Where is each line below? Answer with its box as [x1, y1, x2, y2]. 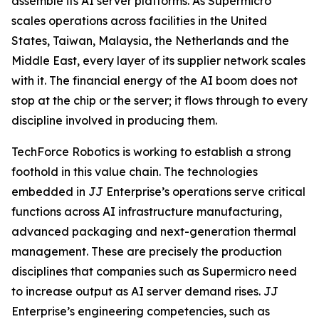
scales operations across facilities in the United [11, 13, 267, 28]
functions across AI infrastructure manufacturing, [11, 204, 282, 219]
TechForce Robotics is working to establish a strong [11, 144, 291, 159]
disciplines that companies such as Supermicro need [11, 263, 297, 278]
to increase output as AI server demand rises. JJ [11, 283, 278, 298]
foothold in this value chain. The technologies [11, 164, 258, 179]
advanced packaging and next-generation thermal [11, 224, 296, 239]
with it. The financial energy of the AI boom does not [11, 73, 298, 88]
